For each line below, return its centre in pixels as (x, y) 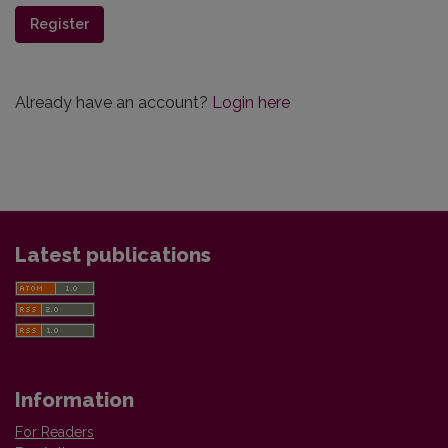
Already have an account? (113, 102)
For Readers (54, 432)
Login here (251, 102)
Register (59, 24)
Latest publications (113, 255)
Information (74, 400)
